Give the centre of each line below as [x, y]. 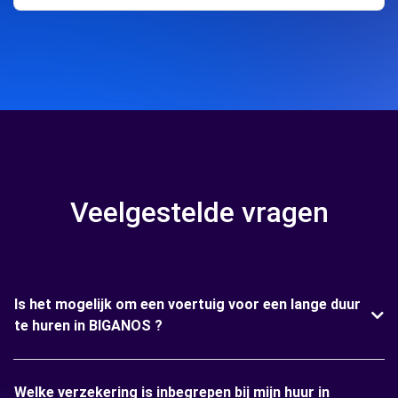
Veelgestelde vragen [199, 212]
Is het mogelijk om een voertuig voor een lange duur [187, 304]
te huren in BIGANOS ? [88, 326]
